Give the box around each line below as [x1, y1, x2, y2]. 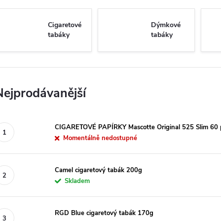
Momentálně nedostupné [63, 133, 137, 143]
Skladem [65, 176, 90, 185]
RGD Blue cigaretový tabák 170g [55, 208, 153, 218]
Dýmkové [151, 20, 181, 30]
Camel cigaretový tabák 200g [55, 165, 142, 175]
